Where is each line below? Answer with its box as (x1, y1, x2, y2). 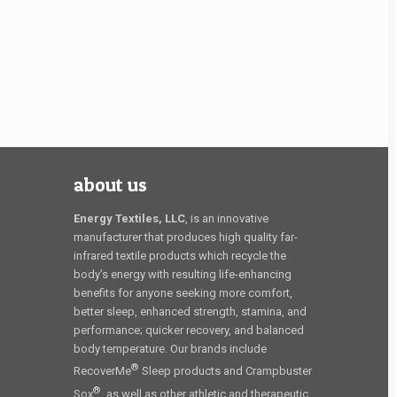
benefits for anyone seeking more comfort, (74, 286, 292, 300)
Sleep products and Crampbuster (139, 364, 312, 378)
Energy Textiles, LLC (74, 212, 185, 226)
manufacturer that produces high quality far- (74, 230, 298, 245)
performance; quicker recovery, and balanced (74, 323, 304, 338)
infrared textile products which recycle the (74, 249, 286, 263)
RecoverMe (74, 364, 131, 378)
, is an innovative (185, 212, 269, 226)
